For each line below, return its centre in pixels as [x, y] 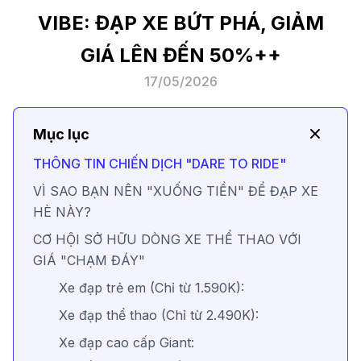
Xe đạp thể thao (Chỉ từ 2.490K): [159, 315]
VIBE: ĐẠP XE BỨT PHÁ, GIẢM [180, 23]
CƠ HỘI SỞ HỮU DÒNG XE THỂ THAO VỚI [167, 240]
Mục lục [61, 134]
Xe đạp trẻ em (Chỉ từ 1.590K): [151, 288]
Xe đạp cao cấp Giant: [127, 343]
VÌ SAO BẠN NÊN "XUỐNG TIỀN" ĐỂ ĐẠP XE [176, 191]
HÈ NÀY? [62, 212]
